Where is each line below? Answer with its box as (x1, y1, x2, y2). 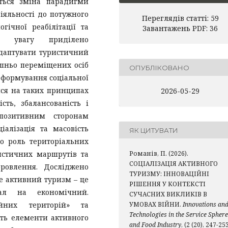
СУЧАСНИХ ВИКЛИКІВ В (129, 190, 207, 199)
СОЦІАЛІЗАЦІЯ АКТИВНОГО (129, 159, 218, 168)
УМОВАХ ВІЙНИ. (129, 200, 183, 209)
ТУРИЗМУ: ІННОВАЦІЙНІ (129, 169, 209, 179)
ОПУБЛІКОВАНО (129, 63, 189, 72)
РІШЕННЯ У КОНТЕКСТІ (129, 180, 206, 189)
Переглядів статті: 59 (141, 13, 219, 23)
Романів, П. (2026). (129, 149, 188, 158)
